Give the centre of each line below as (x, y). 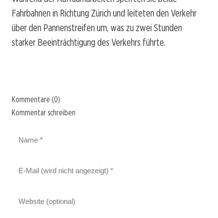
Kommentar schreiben (44, 112)
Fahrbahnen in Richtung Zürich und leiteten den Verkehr (104, 13)
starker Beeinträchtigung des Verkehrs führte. (89, 42)
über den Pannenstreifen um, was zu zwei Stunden (97, 27)
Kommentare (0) (36, 99)
